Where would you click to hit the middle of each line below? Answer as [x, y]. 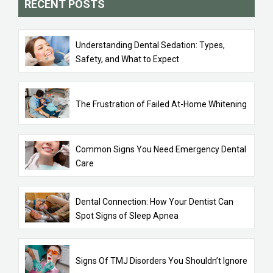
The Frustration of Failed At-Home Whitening [161, 104]
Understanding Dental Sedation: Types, [151, 45]
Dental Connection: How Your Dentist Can [155, 201]
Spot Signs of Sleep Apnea [127, 215]
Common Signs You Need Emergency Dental [161, 149]
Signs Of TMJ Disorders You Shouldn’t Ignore [162, 261]
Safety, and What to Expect [128, 59]
